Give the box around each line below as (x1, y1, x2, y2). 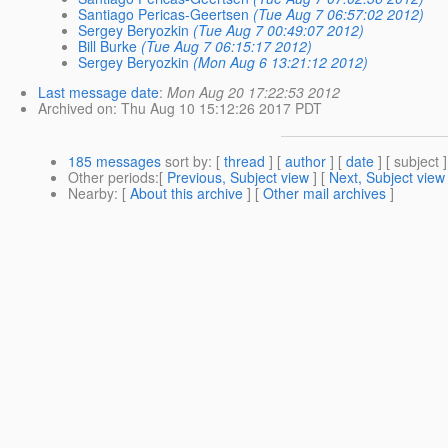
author (285, 150, 326, 171)
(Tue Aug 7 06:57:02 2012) (253, 3, 425, 24)
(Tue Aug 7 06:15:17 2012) (141, 35, 313, 56)
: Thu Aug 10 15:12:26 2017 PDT (113, 97, 322, 118)
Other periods (68, 166, 155, 187)
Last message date (38, 81, 159, 102)
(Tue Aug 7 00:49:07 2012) (193, 19, 365, 40)
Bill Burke (78, 35, 138, 56)
